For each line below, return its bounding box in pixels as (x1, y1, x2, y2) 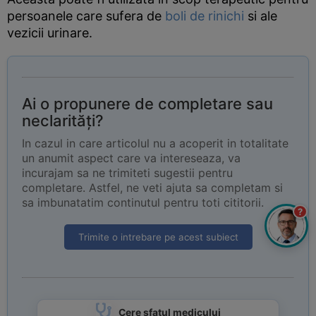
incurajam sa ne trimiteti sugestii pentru (22, 166, 233, 180)
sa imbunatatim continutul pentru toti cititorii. (22, 195, 264, 209)
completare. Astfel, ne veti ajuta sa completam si (22, 181, 283, 195)
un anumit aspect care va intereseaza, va (22, 151, 241, 165)
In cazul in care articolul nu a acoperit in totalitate (22, 136, 288, 150)
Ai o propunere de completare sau (22, 95, 273, 113)
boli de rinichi (165, 8, 244, 23)
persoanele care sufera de (7, 8, 165, 23)
